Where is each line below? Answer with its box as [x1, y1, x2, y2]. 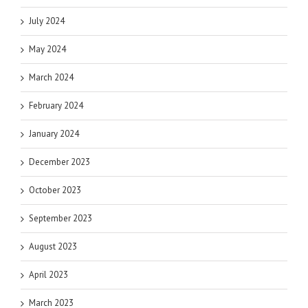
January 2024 [29, 127, 79, 140]
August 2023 [29, 240, 77, 252]
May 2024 [29, 43, 66, 55]
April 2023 [29, 268, 68, 280]
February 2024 [29, 99, 83, 111]
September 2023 [29, 212, 92, 224]
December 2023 [29, 155, 90, 168]
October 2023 [29, 184, 81, 196]
